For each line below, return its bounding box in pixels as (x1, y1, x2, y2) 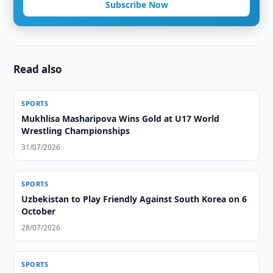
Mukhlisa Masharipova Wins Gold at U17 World (21, 113, 220, 124)
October (21, 205, 56, 217)
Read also (13, 62, 63, 76)
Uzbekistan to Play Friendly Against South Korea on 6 (21, 193, 247, 205)
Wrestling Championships (21, 125, 130, 136)
